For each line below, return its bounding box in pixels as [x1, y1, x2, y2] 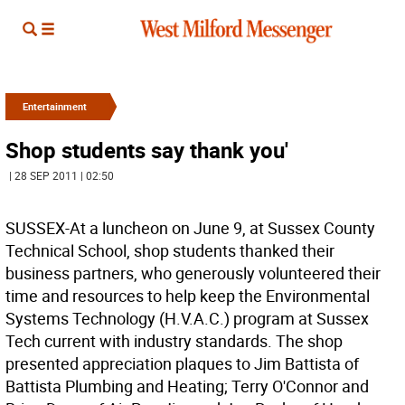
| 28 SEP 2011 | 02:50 [9, 168, 114, 183]
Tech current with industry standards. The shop [5, 330, 343, 352]
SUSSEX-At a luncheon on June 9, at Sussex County [5, 217, 375, 239]
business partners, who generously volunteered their [5, 262, 381, 284]
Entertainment [23, 99, 87, 113]
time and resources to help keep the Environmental [5, 285, 370, 306]
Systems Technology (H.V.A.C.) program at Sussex [5, 307, 369, 329]
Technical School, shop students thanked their [5, 240, 334, 261]
